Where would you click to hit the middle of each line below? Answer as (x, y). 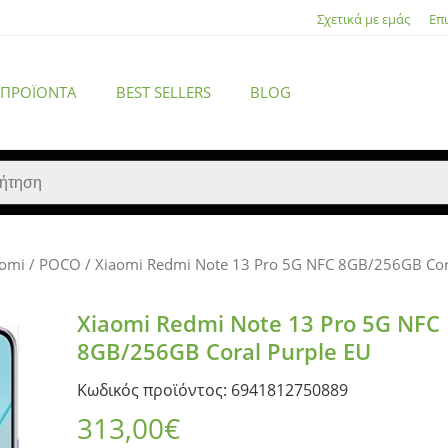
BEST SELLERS (163, 92)
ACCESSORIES (282, 269)
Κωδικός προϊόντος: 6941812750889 (212, 390)
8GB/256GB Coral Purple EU (224, 351)
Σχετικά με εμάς (363, 18)
